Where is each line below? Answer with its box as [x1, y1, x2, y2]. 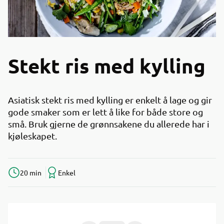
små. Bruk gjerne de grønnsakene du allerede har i [8, 118, 209, 129]
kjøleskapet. [8, 130, 57, 141]
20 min [20, 168, 41, 177]
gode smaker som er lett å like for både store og [8, 106, 203, 117]
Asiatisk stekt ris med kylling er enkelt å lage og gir [8, 94, 212, 105]
